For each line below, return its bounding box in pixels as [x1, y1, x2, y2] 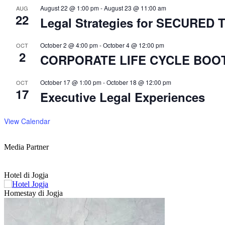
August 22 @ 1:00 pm [40, 4, 99, 13]
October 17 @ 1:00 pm [40, 78, 101, 87]
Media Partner [4, 143, 49, 152]
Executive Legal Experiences [40, 88, 205, 106]
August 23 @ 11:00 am [104, 4, 166, 13]
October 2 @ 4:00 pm [40, 41, 98, 50]
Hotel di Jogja [4, 171, 48, 180]
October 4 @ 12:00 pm [103, 41, 164, 50]
